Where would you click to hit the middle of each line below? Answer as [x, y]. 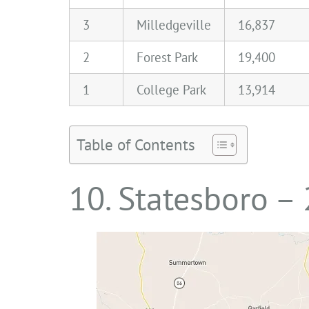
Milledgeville [174, 24]
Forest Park [167, 57]
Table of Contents [136, 145]
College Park [171, 89]
